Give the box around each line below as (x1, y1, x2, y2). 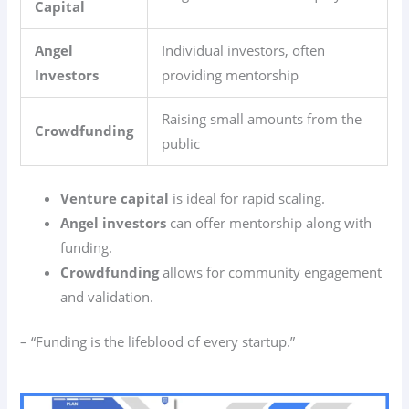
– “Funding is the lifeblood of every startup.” (20, 332, 296, 351)
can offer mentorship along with (166, 214, 372, 233)
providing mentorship (162, 66, 299, 85)
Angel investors (60, 214, 167, 233)
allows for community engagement (159, 263, 383, 282)
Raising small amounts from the (162, 110, 362, 129)
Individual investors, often (162, 41, 326, 60)
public (162, 134, 201, 153)
